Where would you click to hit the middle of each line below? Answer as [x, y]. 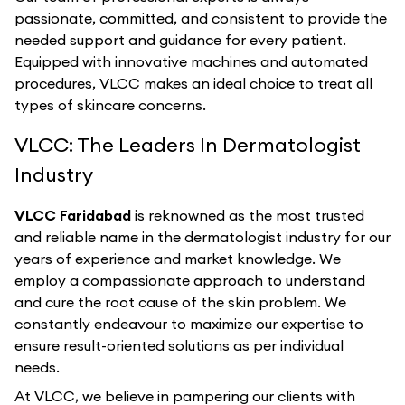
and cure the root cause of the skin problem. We [180, 302]
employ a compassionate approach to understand [190, 280]
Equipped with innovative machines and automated [191, 61]
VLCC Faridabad [75, 215]
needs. [37, 367]
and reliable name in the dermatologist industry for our [202, 237]
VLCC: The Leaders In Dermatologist [188, 145]
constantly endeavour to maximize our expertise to [189, 324]
